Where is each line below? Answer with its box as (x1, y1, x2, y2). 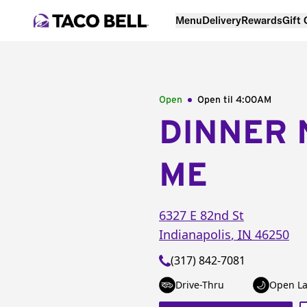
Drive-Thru (175, 278, 224, 291)
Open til (197, 95, 236, 105)
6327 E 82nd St (159, 207, 244, 223)
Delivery (202, 13, 241, 27)
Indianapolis (159, 226, 231, 243)
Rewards (241, 13, 282, 27)
